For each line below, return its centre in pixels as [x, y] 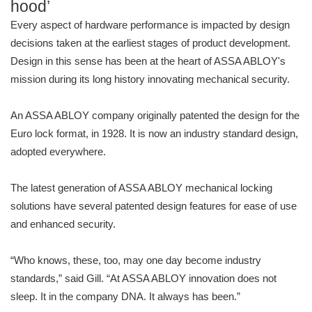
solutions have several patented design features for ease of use [154, 206]
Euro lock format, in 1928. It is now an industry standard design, [154, 134]
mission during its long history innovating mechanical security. [150, 79]
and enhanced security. [63, 224]
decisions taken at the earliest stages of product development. [150, 43]
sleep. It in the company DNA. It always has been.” [125, 297]
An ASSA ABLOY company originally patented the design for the [155, 116]
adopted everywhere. [58, 152]
